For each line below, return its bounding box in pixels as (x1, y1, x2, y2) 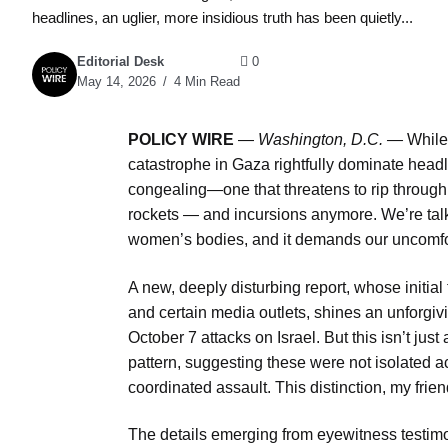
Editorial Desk (77, 54, 164, 70)
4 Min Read (170, 74, 240, 90)
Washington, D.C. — (258, 131, 403, 149)
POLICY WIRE (128, 131, 234, 149)
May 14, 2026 (77, 74, 156, 90)
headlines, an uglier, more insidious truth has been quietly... (32, 8, 413, 26)
